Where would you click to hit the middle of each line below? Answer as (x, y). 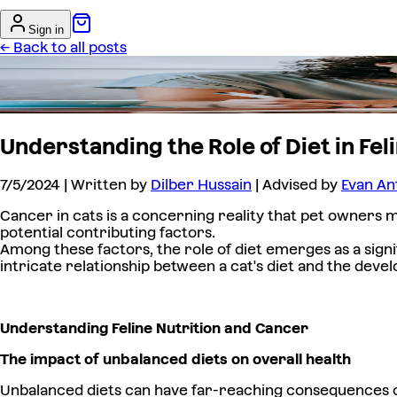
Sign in (46, 30)
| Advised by (296, 185)
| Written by (105, 185)
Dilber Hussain (201, 185)
